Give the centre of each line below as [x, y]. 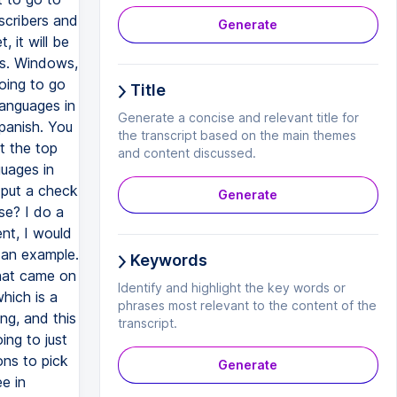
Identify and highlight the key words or [231, 288]
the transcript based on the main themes [237, 135]
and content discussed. [187, 153]
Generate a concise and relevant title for [238, 117]
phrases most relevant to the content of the [247, 305]
